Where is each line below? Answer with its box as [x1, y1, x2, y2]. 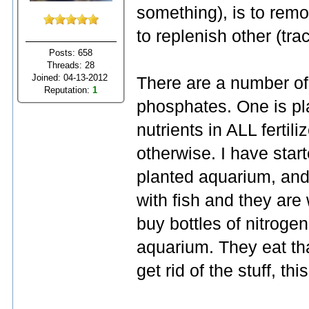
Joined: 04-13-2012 [32, 72, 110, 83]
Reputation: [44, 84, 93, 95]
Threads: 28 [47, 59, 95, 70]
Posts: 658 [49, 47, 93, 58]
